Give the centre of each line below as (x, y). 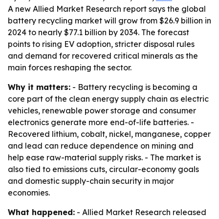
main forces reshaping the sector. (70, 67)
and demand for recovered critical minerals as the (103, 56)
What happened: (41, 212)
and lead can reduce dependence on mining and (101, 146)
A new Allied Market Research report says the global (107, 9)
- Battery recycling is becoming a (134, 87)
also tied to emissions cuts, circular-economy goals (103, 169)
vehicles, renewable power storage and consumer (102, 110)
